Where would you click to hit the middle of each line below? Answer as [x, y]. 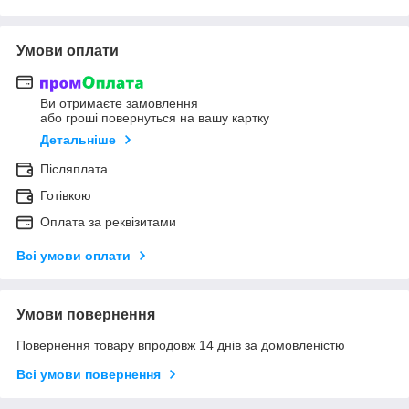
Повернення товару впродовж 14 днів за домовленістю [181, 346]
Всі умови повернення [89, 375]
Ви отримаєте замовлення [119, 104]
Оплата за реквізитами [108, 222]
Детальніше [78, 140]
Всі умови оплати [73, 256]
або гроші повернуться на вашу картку [155, 118]
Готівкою [66, 196]
